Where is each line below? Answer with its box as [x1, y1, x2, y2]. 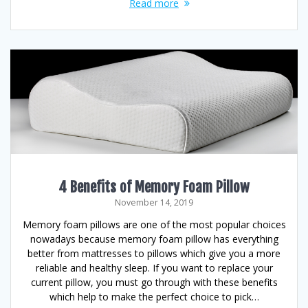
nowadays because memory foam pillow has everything [30, 232, 278, 246]
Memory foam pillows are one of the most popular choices [22, 218, 286, 232]
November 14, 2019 [115, 197, 193, 209]
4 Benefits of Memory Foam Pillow [58, 178, 250, 197]
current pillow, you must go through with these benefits [30, 276, 278, 289]
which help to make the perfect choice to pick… [49, 290, 259, 304]
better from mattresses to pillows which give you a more [27, 247, 280, 261]
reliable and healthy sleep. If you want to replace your [35, 261, 273, 275]
